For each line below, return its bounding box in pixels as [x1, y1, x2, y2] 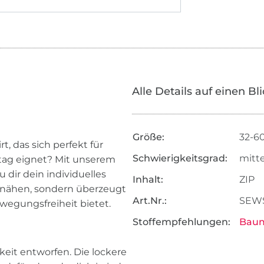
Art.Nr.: [132, 195, 167, 207]
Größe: [132, 131, 164, 143]
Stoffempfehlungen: [132, 216, 230, 228]
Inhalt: [132, 174, 163, 186]
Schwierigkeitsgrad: [132, 153, 227, 164]
